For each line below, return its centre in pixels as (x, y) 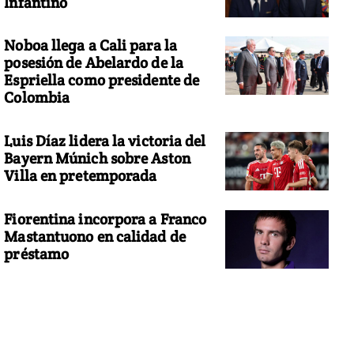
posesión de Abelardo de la (94, 63)
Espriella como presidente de (102, 80)
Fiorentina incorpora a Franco (105, 218)
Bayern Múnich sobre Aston (97, 158)
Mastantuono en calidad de (95, 236)
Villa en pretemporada (81, 175)
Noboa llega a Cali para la (90, 45)
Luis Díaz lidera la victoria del (105, 141)
